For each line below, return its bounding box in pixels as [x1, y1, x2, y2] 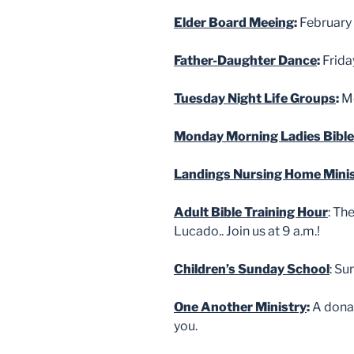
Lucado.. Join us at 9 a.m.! [174, 223, 320, 239]
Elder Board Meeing [174, 14, 294, 30]
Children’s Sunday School [174, 261, 330, 277]
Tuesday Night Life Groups [174, 90, 336, 106]
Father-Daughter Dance [174, 52, 317, 68]
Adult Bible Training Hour [174, 204, 328, 220]
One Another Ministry [174, 299, 307, 314]
